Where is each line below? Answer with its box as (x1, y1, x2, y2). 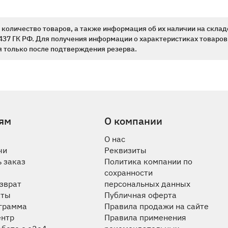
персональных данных (104, 179, 190, 189)
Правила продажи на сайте (104, 201, 209, 211)
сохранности (104, 167, 153, 178)
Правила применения (104, 212, 186, 222)
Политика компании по (104, 156, 192, 166)
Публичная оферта (104, 190, 177, 200)
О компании (104, 114, 162, 128)
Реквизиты (104, 145, 147, 155)
